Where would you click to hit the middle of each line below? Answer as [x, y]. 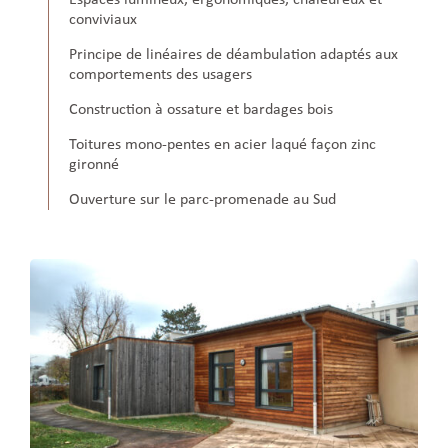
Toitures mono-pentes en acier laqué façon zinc [223, 145]
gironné [94, 165]
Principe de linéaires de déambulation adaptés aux [234, 55]
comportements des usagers [161, 75]
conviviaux [103, 20]
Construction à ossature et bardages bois [201, 110]
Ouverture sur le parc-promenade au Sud [203, 200]
